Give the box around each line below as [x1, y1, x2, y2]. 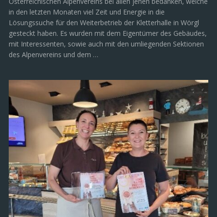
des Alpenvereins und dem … [9, 49, 98, 59]
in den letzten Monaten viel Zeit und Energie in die [9, 7, 165, 16]
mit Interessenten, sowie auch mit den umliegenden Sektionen [9, 39, 204, 48]
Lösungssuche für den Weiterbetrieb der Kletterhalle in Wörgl [9, 17, 199, 27]
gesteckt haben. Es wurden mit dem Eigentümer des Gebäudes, [9, 28, 207, 38]
